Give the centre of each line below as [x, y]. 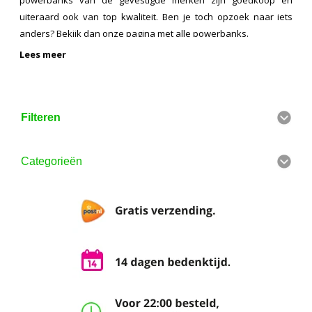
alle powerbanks [211, 33]
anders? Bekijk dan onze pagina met [97, 33]
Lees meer [42, 54]
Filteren [41, 118]
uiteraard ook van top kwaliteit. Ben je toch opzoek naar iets [156, 16]
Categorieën [52, 162]
